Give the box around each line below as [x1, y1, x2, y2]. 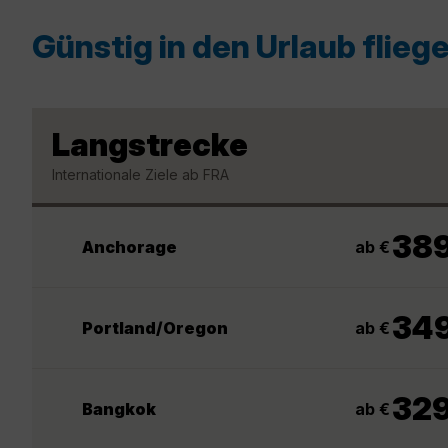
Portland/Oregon [82, 318, 228, 339]
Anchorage [82, 237, 177, 258]
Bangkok [82, 399, 156, 420]
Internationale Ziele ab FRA [52, 165, 229, 183]
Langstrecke [52, 124, 248, 164]
